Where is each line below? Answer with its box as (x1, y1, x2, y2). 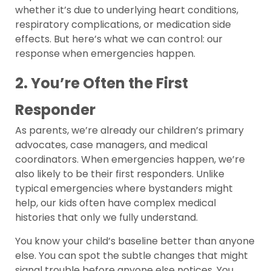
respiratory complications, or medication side (15, 18, 231, 32)
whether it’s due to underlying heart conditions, (15, 3, 238, 18)
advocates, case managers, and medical (15, 138, 207, 152)
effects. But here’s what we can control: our (15, 32, 223, 47)
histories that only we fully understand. (15, 211, 198, 225)
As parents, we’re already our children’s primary (15, 123, 244, 138)
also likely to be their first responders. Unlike (15, 167, 224, 181)
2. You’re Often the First (15, 73, 188, 94)
